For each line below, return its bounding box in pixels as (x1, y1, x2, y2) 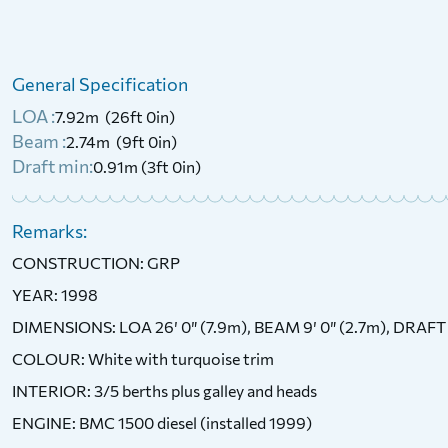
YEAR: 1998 (12, 285, 98, 304)
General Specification (12, 73, 188, 95)
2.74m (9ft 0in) (66, 132, 177, 151)
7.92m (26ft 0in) (55, 107, 175, 126)
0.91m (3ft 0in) (93, 157, 201, 176)
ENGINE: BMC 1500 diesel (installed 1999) (12, 413, 312, 432)
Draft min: (12, 155, 93, 177)
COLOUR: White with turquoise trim (12, 349, 274, 368)
